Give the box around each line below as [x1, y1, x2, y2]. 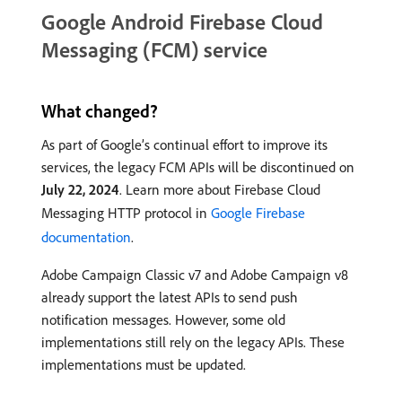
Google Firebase [211, 204, 305, 222]
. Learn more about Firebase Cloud [119, 180, 320, 198]
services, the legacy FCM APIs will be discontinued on [41, 158, 354, 176]
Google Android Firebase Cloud [41, 8, 323, 35]
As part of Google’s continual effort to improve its [41, 135, 328, 153]
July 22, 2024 [41, 180, 119, 198]
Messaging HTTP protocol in [41, 204, 211, 222]
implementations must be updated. [41, 355, 246, 373]
